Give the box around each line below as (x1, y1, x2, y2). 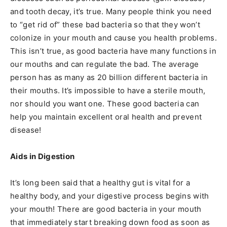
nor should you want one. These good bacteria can (10, 99, 200, 108)
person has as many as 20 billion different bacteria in (10, 72, 208, 82)
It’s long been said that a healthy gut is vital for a (10, 178, 190, 187)
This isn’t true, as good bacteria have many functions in (10, 46, 216, 56)
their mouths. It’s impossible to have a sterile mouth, (10, 86, 206, 95)
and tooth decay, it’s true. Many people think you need (10, 7, 212, 16)
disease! (10, 125, 42, 135)
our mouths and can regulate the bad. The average (10, 59, 199, 69)
